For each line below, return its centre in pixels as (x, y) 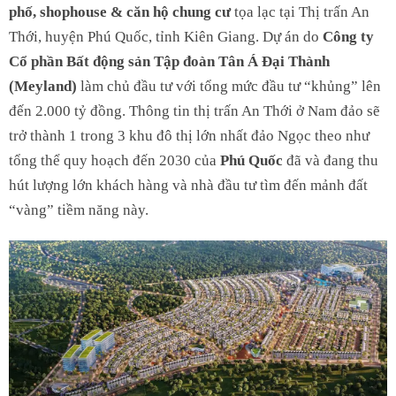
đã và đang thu (331, 160)
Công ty (348, 36)
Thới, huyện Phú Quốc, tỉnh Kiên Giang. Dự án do (166, 36)
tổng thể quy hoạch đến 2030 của (114, 160)
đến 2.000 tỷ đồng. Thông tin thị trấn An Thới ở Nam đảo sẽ (194, 110)
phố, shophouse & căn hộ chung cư (120, 11)
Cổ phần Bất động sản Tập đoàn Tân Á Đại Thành (169, 61)
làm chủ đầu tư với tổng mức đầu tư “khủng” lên (229, 86)
